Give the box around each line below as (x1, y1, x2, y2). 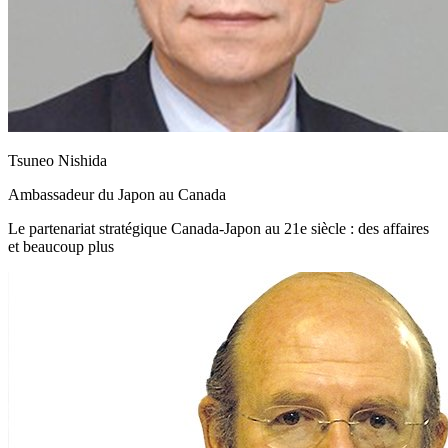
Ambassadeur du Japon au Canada (8, 185, 226, 203)
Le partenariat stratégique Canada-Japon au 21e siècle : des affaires (8, 219, 429, 237)
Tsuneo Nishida (8, 151, 107, 169)
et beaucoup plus (8, 237, 114, 255)
